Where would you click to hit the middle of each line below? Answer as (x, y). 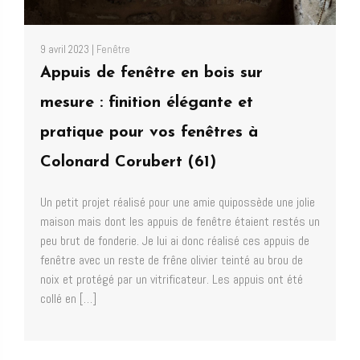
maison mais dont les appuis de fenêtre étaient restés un (180, 221)
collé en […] (68, 298)
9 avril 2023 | (68, 49)
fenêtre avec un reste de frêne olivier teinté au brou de (172, 260)
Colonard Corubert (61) (128, 162)
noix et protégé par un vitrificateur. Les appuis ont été (172, 279)
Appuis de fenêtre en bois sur (151, 73)
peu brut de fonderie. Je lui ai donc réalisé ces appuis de (175, 240)
